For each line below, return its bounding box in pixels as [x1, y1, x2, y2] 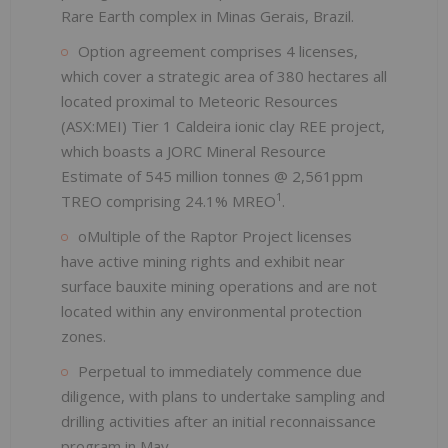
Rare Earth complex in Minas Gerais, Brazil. [61, 5, 354, 26]
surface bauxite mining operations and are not [61, 275, 377, 296]
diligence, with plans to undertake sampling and [61, 385, 385, 406]
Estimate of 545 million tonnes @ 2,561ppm [61, 165, 363, 186]
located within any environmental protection [61, 300, 362, 321]
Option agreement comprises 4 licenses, [78, 40, 358, 61]
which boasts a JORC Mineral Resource [61, 140, 326, 161]
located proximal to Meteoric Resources [61, 90, 338, 111]
